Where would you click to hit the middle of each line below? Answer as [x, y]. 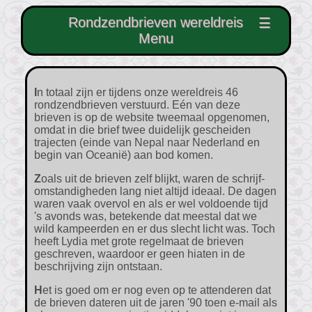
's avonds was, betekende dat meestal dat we [146, 216]
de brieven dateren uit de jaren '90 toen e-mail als [156, 303]
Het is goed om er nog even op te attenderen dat [39, 290]
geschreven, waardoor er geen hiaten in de [140, 254]
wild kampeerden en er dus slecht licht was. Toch [155, 229]
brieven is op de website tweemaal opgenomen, [152, 117]
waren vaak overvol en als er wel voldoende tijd [151, 204]
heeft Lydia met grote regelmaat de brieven [139, 241]
